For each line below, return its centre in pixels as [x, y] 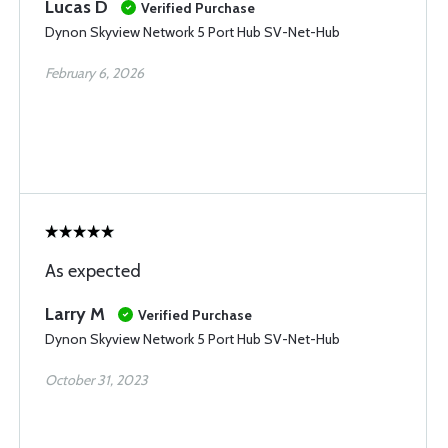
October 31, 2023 [96, 380]
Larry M [75, 314]
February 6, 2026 [94, 73]
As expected [93, 271]
